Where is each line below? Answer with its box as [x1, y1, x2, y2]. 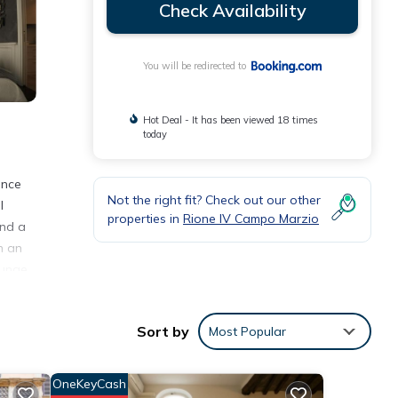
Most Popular [209, 323, 286, 340]
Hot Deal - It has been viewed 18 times [142, 114, 318, 127]
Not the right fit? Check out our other [107, 192, 321, 209]
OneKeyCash [52, 376, 126, 393]
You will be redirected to [142, 60, 251, 73]
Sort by [137, 322, 189, 341]
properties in [107, 211, 183, 227]
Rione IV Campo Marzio [183, 211, 319, 227]
